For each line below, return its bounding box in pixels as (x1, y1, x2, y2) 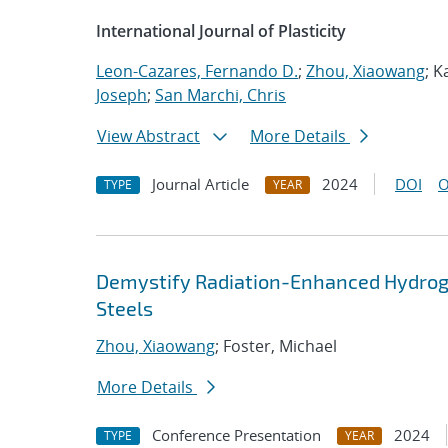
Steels (96, 296, 153, 320)
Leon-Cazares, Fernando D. (96, 60, 298, 82)
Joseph (96, 84, 147, 106)
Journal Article (152, 174, 249, 194)
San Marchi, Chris (155, 84, 286, 106)
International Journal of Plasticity (96, 20, 346, 42)
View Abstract (97, 125, 200, 147)
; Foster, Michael (215, 335, 337, 357)
